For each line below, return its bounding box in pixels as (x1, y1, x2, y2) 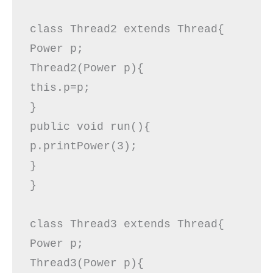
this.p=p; (29, 81, 104, 94)
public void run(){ (29, 120, 164, 133)
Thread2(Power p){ (29, 62, 157, 74)
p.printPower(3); (29, 140, 151, 152)
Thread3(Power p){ (29, 257, 157, 269)
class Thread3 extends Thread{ (29, 218, 238, 230)
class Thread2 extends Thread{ (29, 23, 238, 35)
